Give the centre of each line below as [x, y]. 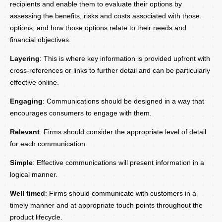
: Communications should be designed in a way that [123, 101]
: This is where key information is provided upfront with [125, 58]
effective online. [34, 82]
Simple [21, 163]
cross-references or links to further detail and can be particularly [110, 70]
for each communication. [49, 144]
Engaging [26, 101]
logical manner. [34, 175]
